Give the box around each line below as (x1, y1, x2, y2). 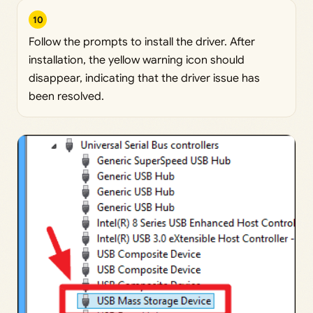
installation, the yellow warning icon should (29, 53, 245, 68)
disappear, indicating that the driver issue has (29, 71, 260, 86)
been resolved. (29, 89, 104, 104)
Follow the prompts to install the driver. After (29, 35, 255, 50)
